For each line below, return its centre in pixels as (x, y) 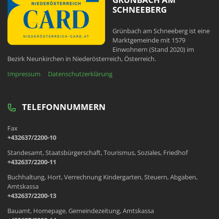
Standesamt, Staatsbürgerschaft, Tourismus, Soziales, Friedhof (98, 153)
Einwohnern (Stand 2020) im (153, 50)
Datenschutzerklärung (80, 74)
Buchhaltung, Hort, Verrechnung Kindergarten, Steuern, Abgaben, (102, 177)
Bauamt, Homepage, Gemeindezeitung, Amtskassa (81, 211)
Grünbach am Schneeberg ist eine (161, 31)
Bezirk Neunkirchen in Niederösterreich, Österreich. (82, 59)
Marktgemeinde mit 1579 (149, 40)
